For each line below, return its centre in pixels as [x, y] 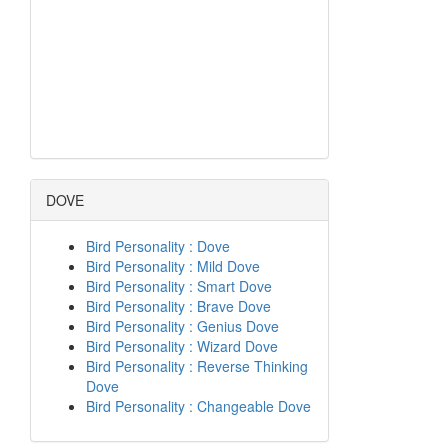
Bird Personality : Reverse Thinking [197, 366]
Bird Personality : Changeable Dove [198, 406]
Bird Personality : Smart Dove [179, 286]
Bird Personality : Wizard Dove [182, 346]
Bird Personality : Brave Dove [178, 306]
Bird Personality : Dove [158, 246]
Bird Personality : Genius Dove [182, 326]
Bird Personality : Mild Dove [173, 266]
